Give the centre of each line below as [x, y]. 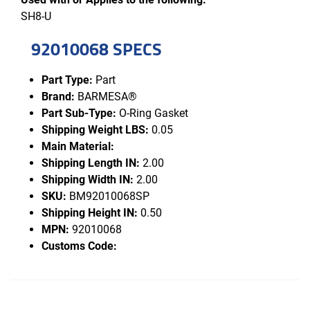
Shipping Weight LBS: [95, 130]
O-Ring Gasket [152, 113]
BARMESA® [106, 97]
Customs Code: [79, 246]
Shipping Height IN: [90, 213]
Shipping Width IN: [88, 180]
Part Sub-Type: [79, 113]
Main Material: [78, 147]
